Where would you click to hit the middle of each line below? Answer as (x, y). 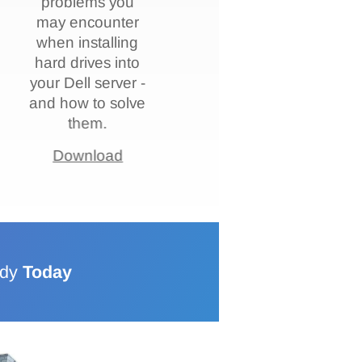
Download (88, 156)
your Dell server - (88, 83)
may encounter (88, 23)
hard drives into (88, 63)
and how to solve (88, 103)
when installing (88, 43)
